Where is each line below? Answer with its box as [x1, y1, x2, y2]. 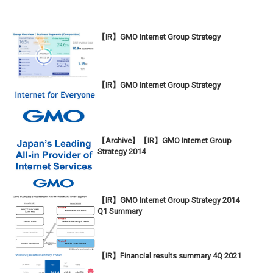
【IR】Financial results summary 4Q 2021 [97, 251, 241, 261]
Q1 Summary [97, 207, 142, 216]
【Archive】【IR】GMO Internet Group [97, 136, 232, 146]
